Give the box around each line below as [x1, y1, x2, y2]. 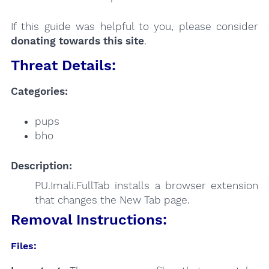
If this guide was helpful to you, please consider [10, 20, 259, 32]
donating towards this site [10, 34, 144, 47]
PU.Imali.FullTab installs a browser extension [34, 179, 259, 192]
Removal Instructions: [10, 211, 167, 228]
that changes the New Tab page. [34, 193, 190, 206]
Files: [10, 240, 37, 252]
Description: [10, 160, 72, 172]
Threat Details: [10, 57, 116, 74]
